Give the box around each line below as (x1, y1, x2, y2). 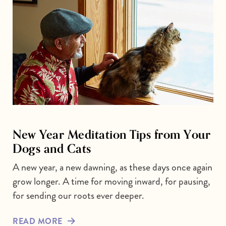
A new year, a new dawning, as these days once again (13, 159, 212, 175)
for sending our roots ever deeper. (13, 188, 144, 203)
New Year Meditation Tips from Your (13, 126, 210, 142)
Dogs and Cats (13, 140, 91, 156)
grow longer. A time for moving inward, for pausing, (13, 174, 210, 189)
